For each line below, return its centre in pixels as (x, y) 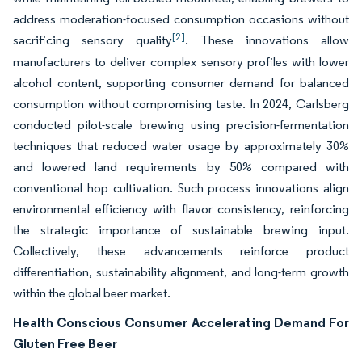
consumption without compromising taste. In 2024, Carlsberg (181, 104)
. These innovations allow (267, 40)
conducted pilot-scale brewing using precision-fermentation (181, 125)
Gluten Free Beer (65, 344)
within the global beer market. (92, 293)
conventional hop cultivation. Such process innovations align (181, 188)
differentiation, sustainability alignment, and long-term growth (181, 272)
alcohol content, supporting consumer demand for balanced (181, 83)
